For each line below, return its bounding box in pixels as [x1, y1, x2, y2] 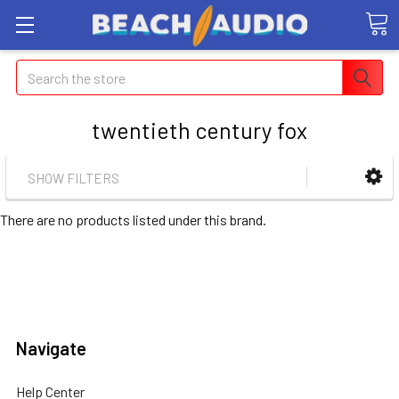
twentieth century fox [92, 117, 307, 143]
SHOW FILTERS [28, 170, 119, 187]
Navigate [16, 338, 86, 360]
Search [16, 61, 57, 78]
